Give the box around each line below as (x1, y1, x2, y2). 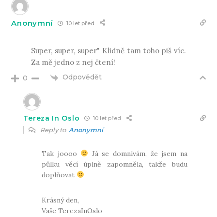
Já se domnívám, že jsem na (88, 149, 187, 158)
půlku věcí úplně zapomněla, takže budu (42, 159, 187, 169)
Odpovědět (62, 73, 102, 82)
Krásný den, (42, 195, 79, 204)
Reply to (39, 125, 69, 134)
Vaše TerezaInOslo (42, 206, 103, 215)
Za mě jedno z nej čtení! (31, 58, 115, 67)
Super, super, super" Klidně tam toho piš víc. (31, 46, 186, 56)
